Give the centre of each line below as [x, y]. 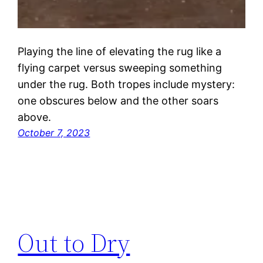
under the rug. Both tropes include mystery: [127, 85]
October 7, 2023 [54, 133]
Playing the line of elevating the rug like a [120, 52]
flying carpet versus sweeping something [120, 68]
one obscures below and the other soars [118, 101]
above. [35, 117]
